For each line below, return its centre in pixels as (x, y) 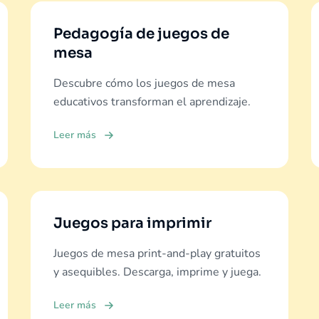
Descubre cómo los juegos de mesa (144, 83)
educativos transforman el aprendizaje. (152, 102)
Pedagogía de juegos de (141, 34)
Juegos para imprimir (132, 223)
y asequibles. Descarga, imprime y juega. (157, 272)
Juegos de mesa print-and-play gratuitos (157, 253)
